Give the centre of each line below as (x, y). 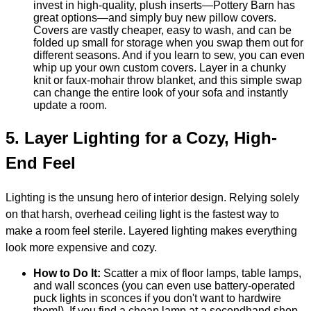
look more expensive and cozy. (81, 247)
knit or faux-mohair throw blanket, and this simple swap (168, 80)
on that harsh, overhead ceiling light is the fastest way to (142, 214)
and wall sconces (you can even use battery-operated (164, 285)
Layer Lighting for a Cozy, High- (151, 137)
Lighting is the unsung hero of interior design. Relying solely (152, 197)
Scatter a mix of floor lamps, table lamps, (201, 273)
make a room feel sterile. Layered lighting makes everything (151, 230)
